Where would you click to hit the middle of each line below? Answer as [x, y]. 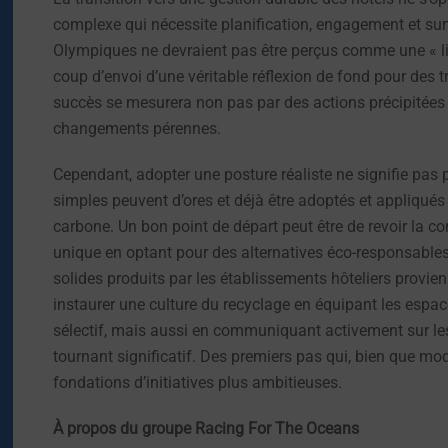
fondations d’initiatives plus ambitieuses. [198, 383]
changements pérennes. [137, 129]
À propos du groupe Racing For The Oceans [206, 429]
